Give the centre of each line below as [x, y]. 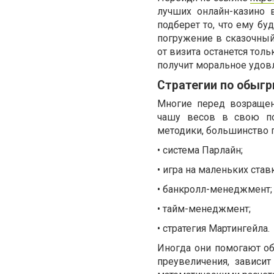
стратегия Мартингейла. [216, 229]
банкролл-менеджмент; [217, 190]
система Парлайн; [203, 150]
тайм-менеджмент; [207, 209]
